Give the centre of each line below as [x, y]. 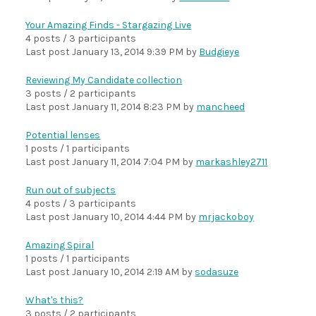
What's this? [55, 300]
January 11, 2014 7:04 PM [126, 162]
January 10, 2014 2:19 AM [126, 272]
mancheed [221, 107]
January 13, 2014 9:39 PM [128, 52]
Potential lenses [63, 135]
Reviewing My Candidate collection [104, 80]
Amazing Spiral [60, 245]
